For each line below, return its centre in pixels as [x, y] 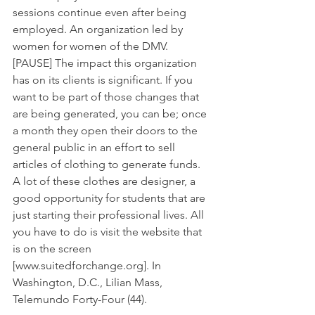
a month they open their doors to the [107, 130]
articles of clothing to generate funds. [108, 164]
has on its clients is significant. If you [104, 79]
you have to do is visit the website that [109, 231]
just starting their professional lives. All [110, 214]
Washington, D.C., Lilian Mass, [89, 282]
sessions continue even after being [101, 12]
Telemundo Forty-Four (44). [80, 299]
